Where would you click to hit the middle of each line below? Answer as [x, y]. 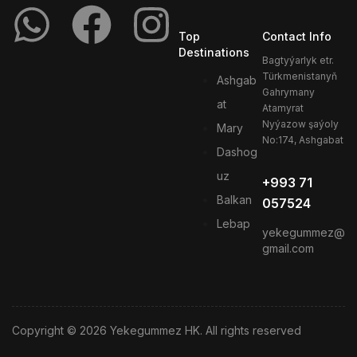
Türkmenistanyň [299, 76]
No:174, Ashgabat [302, 140]
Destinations [214, 53]
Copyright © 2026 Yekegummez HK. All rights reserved [157, 331]
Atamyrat [282, 108]
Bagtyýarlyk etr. [298, 61]
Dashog [237, 152]
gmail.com [288, 248]
